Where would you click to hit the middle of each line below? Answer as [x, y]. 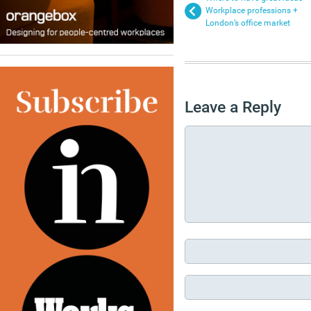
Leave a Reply [233, 107]
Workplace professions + [252, 11]
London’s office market [248, 23]
